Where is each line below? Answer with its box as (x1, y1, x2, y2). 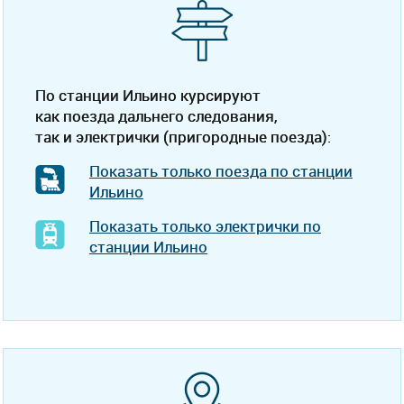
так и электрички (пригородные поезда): (35, 126, 331, 147)
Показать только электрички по (89, 216, 321, 236)
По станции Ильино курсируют (35, 85, 261, 106)
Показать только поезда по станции (89, 161, 353, 181)
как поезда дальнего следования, (35, 106, 277, 126)
